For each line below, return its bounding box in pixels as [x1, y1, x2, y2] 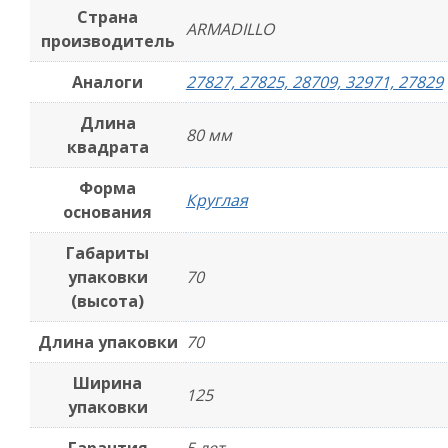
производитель [40, 30, 175, 52]
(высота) [71, 290, 145, 312]
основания [63, 201, 153, 223]
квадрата [66, 136, 149, 158]
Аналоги [72, 71, 144, 93]
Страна [77, 6, 139, 28]
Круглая [185, 189, 248, 211]
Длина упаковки [37, 331, 178, 353]
